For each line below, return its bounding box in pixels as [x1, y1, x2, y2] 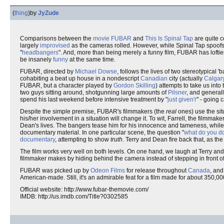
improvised [40, 42, 70, 49]
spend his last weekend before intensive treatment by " [20, 96, 167, 103]
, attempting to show [55, 136, 110, 143]
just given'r [167, 96, 196, 103]
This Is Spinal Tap [145, 35, 193, 42]
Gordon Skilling [113, 82, 155, 89]
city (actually [167, 75, 204, 82]
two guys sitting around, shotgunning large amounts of [20, 89, 168, 96]
